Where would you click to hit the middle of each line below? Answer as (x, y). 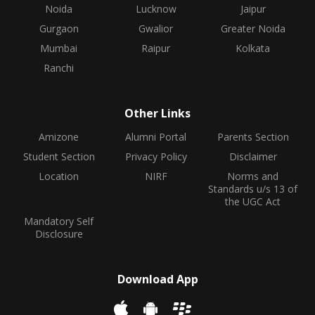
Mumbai (59, 48)
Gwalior (156, 28)
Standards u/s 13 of (253, 189)
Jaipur (253, 9)
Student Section (59, 156)
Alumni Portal (156, 137)
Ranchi (59, 68)
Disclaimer (253, 156)
